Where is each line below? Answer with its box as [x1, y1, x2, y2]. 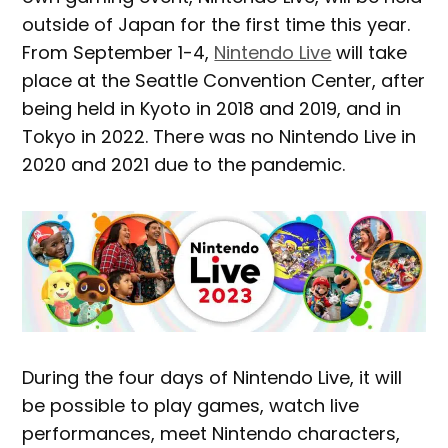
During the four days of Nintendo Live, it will [22, 364, 403, 390]
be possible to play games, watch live [22, 392, 360, 418]
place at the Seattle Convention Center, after [22, 67, 426, 93]
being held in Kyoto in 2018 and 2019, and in [22, 95, 402, 121]
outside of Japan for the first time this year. [22, 11, 411, 37]
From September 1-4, [22, 39, 215, 65]
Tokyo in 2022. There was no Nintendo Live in [22, 123, 417, 149]
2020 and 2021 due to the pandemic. [22, 151, 346, 177]
